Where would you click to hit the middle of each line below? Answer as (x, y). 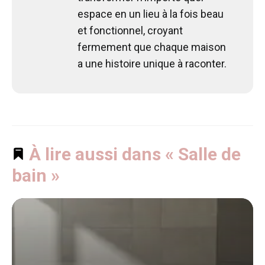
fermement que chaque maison (152, 47)
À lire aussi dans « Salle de (133, 154)
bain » (36, 176)
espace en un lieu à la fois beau (151, 14)
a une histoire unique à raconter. (152, 64)
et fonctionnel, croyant (130, 31)
